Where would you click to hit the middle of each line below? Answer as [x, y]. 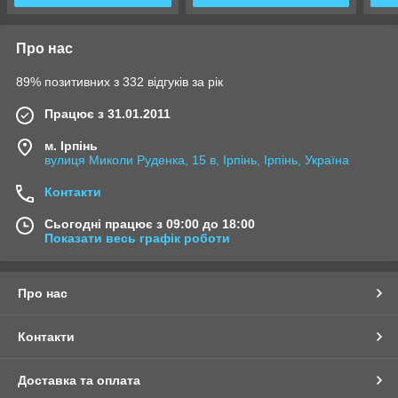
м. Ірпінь [71, 146]
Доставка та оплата [79, 381]
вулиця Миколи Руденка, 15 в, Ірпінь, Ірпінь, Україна [197, 160]
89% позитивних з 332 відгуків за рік [119, 82]
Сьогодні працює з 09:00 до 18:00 [150, 224]
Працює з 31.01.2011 [107, 114]
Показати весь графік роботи [137, 239]
